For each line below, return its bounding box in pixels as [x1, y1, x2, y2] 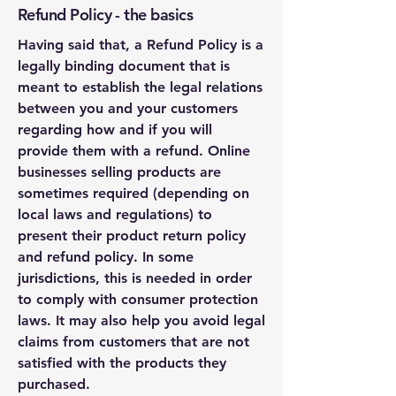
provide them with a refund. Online [18, 142, 250, 159]
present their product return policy [18, 227, 246, 244]
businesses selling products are [18, 164, 221, 180]
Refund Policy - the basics [18, 4, 193, 25]
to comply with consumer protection [18, 291, 258, 308]
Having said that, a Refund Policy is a [18, 36, 263, 53]
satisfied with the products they [18, 354, 226, 371]
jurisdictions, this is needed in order [18, 270, 252, 286]
